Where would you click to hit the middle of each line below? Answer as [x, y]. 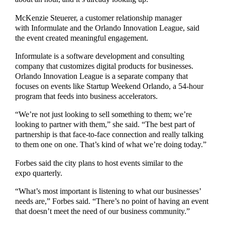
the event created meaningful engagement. [84, 38]
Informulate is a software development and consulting [100, 56]
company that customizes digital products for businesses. [104, 66]
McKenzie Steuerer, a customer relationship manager [99, 18]
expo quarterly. [41, 173]
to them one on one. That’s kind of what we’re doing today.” [112, 145]
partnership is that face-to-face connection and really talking [109, 135]
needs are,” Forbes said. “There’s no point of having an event [112, 201]
